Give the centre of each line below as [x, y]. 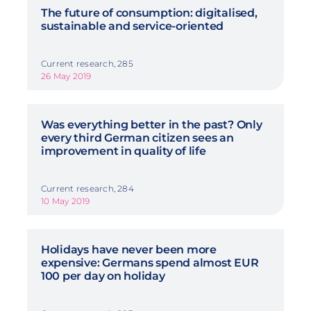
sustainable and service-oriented [134, 26]
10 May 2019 [65, 201]
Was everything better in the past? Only [151, 124]
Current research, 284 [87, 188]
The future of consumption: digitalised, [149, 12]
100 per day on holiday [104, 276]
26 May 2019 [66, 76]
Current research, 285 [87, 63]
